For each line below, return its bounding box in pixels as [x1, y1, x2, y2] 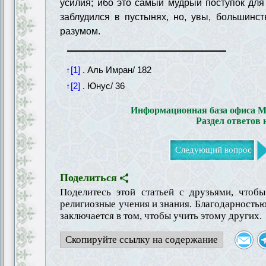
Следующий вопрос [175, 145, 252, 154]
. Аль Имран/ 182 [80, 65, 152, 75]
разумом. [60, 26, 101, 36]
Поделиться [60, 171, 118, 183]
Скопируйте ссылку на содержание [65, 233, 218, 245]
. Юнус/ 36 [80, 81, 125, 91]
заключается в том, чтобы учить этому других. [60, 210, 262, 221]
